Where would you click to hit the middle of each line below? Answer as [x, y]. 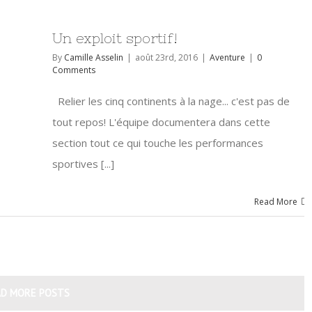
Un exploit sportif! [115, 38]
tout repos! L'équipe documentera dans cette [161, 122]
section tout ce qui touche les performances [158, 143]
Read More [275, 202]
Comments [74, 70]
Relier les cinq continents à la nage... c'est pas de [171, 101]
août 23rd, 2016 [166, 57]
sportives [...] [83, 164]
